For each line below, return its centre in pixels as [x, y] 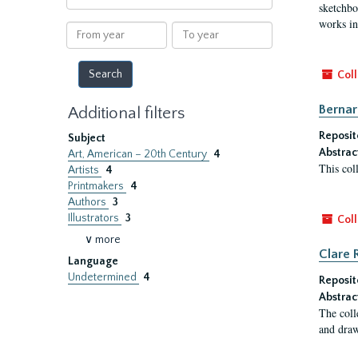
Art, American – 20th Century [139, 154]
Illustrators [95, 218]
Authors [88, 202]
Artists [85, 170]
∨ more [103, 240]
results [82, 22]
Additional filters [126, 113]
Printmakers [97, 186]
